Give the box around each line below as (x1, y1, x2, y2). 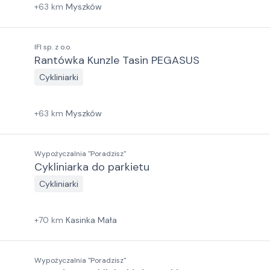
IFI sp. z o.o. (34, 42, 71, 52)
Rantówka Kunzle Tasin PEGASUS (34, 53, 199, 67)
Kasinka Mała (66, 215, 117, 225)
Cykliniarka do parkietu (34, 160, 149, 174)
